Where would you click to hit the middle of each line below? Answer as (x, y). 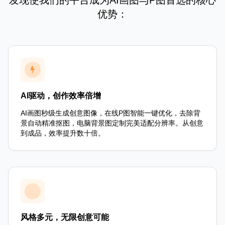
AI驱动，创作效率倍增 (61, 96)
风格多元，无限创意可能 (65, 217)
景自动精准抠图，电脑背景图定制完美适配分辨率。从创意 (112, 123)
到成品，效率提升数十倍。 (63, 133)
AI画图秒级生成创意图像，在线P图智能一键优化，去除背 (110, 113)
